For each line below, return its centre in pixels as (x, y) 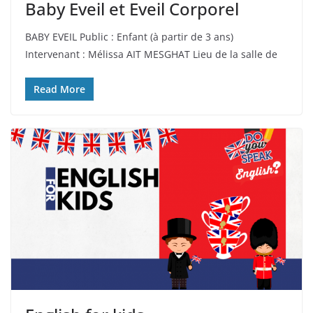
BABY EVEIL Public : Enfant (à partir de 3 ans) (129, 36)
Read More (59, 89)
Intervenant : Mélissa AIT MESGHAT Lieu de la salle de (151, 54)
